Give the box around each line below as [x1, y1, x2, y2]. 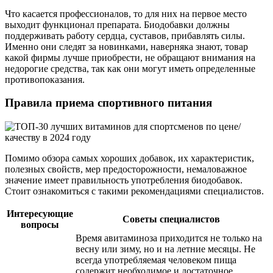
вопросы [21, 219, 59, 230]
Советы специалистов [122, 213, 220, 224]
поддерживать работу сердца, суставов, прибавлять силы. [5, 30, 245, 41]
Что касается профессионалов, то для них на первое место [5, 8, 247, 19]
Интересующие [7, 208, 73, 219]
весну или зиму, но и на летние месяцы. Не [76, 243, 255, 254]
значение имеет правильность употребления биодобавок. [5, 174, 243, 185]
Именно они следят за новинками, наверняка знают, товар [5, 41, 248, 52]
